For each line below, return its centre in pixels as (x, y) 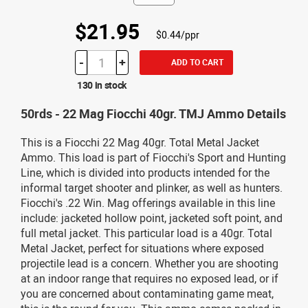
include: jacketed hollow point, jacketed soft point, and (152, 218)
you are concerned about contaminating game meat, (147, 293)
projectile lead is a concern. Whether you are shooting (150, 263)
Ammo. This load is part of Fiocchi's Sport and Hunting (153, 157)
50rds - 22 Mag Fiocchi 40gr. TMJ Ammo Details (153, 113)
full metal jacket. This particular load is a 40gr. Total (146, 233)
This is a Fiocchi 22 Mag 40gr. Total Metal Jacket (140, 142)
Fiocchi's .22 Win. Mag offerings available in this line (148, 202)
